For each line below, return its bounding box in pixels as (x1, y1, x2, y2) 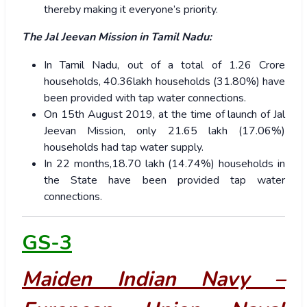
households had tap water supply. (44, 140, 206, 156)
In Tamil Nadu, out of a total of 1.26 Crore (44, 58, 285, 73)
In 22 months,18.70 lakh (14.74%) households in (44, 156, 285, 172)
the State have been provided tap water (44, 173, 285, 188)
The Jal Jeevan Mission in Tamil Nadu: (22, 29, 212, 45)
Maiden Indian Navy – (22, 265, 285, 294)
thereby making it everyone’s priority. (44, 2, 218, 18)
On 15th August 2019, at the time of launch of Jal (44, 107, 285, 123)
